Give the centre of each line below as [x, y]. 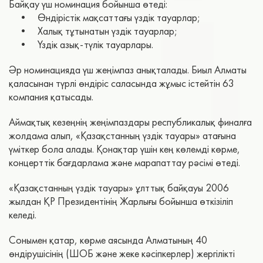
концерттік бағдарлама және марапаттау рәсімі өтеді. [124, 163]
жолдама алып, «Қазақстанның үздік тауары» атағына [122, 136]
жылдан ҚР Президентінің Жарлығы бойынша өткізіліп [121, 201]
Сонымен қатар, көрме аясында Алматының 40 [108, 240]
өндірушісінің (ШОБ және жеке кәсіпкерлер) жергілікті [122, 254]
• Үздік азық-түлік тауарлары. [81, 45]
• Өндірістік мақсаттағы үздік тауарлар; [104, 18]
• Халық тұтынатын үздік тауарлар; [93, 31]
